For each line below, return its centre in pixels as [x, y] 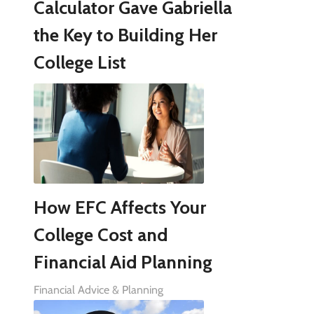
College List [80, 63]
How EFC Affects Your [120, 208]
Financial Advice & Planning [98, 290]
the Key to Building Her [125, 35]
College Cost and [100, 235]
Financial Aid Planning [123, 262]
